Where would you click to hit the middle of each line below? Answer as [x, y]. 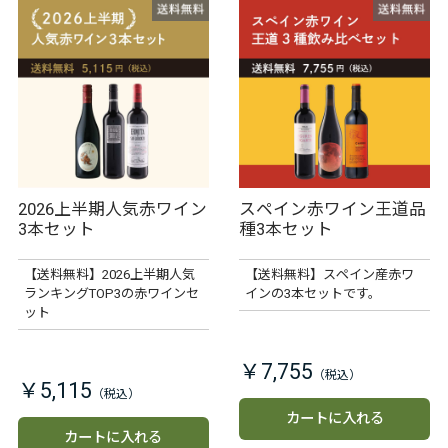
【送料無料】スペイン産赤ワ [329, 275]
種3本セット [285, 230]
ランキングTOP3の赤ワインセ [111, 294]
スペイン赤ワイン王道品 [332, 210]
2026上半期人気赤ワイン [112, 210]
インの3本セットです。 [312, 294]
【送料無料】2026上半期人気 [109, 275]
